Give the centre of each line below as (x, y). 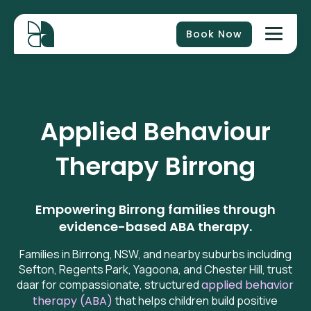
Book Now (214, 34)
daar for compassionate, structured (108, 285)
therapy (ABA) (73, 301)
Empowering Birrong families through (155, 209)
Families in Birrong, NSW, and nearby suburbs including (155, 254)
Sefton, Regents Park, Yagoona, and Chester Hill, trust (155, 269)
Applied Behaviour (155, 132)
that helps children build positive (197, 301)
